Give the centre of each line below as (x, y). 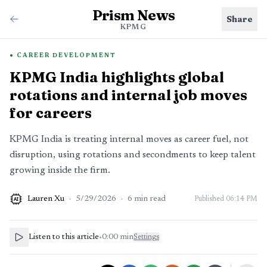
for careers (51, 113)
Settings (146, 237)
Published (210, 199)
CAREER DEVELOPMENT (66, 56)
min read (150, 199)
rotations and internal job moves (128, 95)
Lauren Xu (46, 199)
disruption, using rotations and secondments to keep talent (133, 155)
